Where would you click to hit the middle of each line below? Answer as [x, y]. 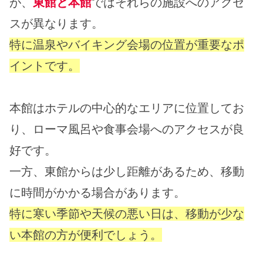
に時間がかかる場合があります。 [97, 193]
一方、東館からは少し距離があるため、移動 [127, 172]
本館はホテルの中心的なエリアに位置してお [127, 108]
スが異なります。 [56, 24]
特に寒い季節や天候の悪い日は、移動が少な [127, 214]
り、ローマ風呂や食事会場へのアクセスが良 [127, 129]
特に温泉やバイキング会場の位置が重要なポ [127, 45]
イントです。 [45, 66]
